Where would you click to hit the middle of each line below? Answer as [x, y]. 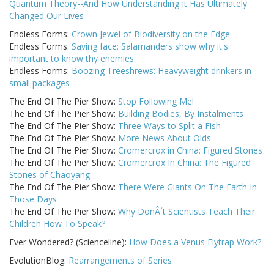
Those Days [33, 199]
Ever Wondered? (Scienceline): [69, 242]
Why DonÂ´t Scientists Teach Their [187, 212]
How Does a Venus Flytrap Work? [195, 242]
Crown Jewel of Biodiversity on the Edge [151, 34]
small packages [39, 83]
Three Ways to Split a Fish [169, 126]
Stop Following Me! [156, 102]
